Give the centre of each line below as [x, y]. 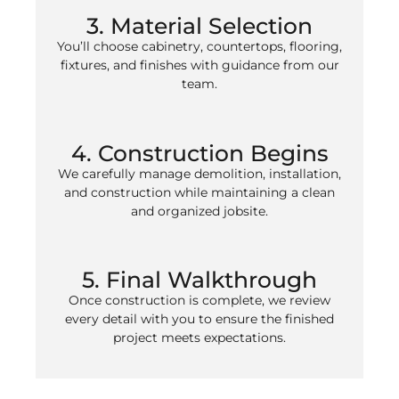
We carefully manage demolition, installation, [199, 173]
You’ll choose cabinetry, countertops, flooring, [199, 47]
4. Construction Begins [199, 153]
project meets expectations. [199, 338]
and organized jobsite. [199, 211]
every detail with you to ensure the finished [199, 319]
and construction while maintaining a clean [199, 192]
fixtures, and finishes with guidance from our [199, 65]
